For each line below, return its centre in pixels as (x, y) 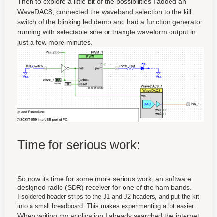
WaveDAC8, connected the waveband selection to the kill (104, 12)
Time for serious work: (79, 145)
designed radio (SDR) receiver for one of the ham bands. (105, 187)
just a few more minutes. (55, 42)
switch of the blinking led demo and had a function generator (110, 22)
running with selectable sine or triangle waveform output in (107, 32)
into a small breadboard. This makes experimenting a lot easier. (106, 206)
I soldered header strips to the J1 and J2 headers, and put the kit (108, 196)
